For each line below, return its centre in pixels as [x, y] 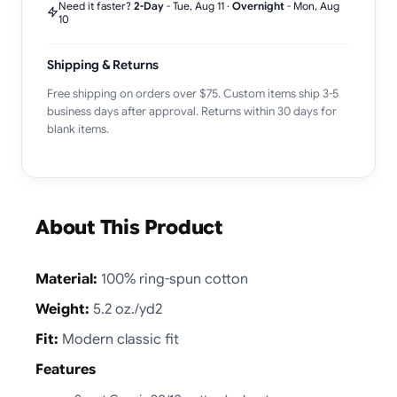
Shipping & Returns [103, 64]
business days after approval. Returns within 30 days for [192, 111]
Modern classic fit [119, 339]
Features [66, 369]
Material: [66, 279]
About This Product [129, 226]
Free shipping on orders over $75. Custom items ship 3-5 [193, 93]
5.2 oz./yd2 [126, 309]
